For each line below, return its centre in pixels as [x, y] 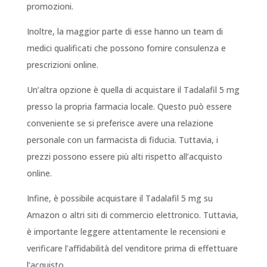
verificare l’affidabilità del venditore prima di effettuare [132, 249]
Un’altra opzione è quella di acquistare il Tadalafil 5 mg [133, 90]
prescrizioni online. [62, 65]
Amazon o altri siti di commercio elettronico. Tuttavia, [132, 215]
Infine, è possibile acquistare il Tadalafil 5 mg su [119, 198]
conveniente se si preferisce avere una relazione [120, 123]
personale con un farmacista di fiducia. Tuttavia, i [122, 140]
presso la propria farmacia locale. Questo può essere [129, 107]
